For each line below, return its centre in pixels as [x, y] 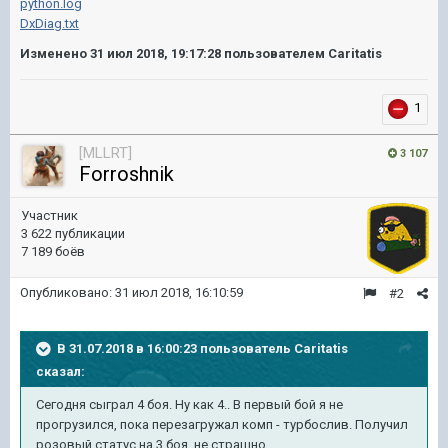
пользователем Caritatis [301, 53]
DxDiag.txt [49, 23]
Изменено [55, 53]
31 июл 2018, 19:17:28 [155, 53]
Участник [49, 215]
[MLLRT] [105, 153]
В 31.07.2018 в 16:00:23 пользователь [175, 348]
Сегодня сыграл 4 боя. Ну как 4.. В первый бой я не [189, 404]
